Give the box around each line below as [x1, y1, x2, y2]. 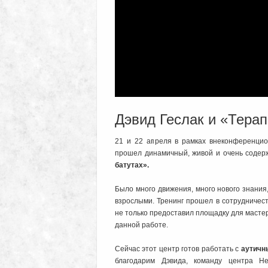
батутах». [115, 161, 149, 170]
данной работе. [115, 221, 168, 230]
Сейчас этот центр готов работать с [115, 245, 241, 254]
